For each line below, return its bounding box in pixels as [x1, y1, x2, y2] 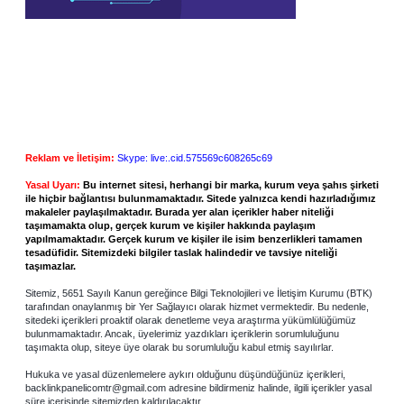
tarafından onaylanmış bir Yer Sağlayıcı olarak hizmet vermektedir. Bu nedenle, [25, 300, 369, 312]
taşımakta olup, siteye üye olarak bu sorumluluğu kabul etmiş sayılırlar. [25, 341, 334, 353]
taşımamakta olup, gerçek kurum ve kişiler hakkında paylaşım [25, 219, 316, 231]
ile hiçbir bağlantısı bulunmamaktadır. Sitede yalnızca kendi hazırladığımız [25, 192, 376, 204]
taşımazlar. [25, 260, 76, 271]
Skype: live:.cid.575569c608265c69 [117, 151, 272, 163]
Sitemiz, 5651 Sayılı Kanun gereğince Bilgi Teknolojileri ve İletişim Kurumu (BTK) [25, 287, 372, 298]
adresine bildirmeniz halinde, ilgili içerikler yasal [166, 381, 372, 393]
